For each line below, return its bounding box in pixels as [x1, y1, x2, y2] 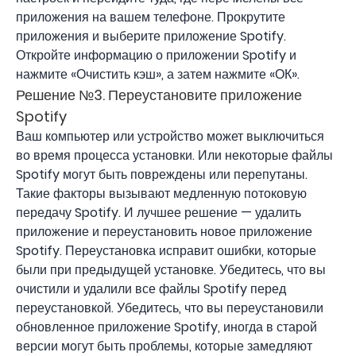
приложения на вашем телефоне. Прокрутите [16, 8, 285, 26]
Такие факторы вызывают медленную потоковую [16, 184, 307, 203]
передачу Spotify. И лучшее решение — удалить [16, 203, 301, 222]
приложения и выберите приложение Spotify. [16, 27, 286, 45]
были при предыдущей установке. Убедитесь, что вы [16, 261, 326, 279]
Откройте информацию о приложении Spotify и [16, 46, 296, 64]
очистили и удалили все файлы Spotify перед [16, 280, 286, 298]
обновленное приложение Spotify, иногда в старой [16, 318, 317, 336]
